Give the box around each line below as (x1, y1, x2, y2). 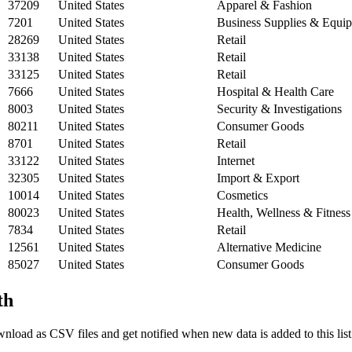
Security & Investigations (217, 101, 342, 115)
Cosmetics (217, 188, 268, 202)
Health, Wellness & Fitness (217, 205, 350, 219)
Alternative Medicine (217, 240, 321, 254)
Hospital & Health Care (217, 84, 334, 98)
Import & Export (217, 170, 299, 185)
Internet (217, 153, 255, 167)
